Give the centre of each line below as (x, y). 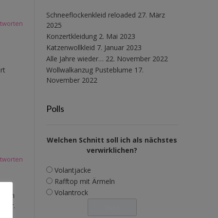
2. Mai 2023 (117, 36)
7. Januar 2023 (119, 47)
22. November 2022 (136, 58)
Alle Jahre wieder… (75, 58)
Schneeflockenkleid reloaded (91, 15)
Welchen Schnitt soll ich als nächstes (112, 140)
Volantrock (71, 192)
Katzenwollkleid (70, 47)
